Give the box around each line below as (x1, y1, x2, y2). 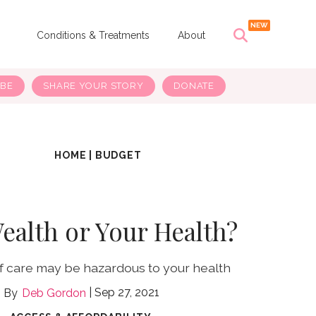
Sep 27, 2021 (94, 286, 159, 300)
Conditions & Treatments (36, 29, 150, 41)
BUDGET (95, 150, 142, 162)
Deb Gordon (21, 286, 86, 300)
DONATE (173, 80, 215, 92)
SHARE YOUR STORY (42, 80, 144, 92)
